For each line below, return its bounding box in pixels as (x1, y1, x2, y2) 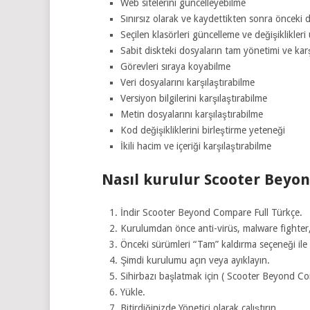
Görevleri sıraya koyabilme (120, 60, 230, 72)
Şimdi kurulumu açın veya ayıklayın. (120, 254, 270, 266)
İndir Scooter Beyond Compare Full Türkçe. (120, 206, 302, 218)
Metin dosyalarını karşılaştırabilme (120, 108, 263, 120)
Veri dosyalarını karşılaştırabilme (120, 76, 255, 88)
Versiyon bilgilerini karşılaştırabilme (120, 92, 267, 104)
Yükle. (120, 286, 145, 298)
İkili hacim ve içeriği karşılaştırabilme (120, 140, 271, 152)
